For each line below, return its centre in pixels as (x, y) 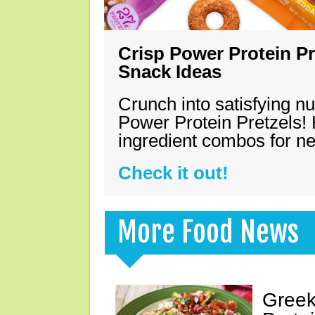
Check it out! (173, 173)
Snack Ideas (170, 72)
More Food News (208, 232)
